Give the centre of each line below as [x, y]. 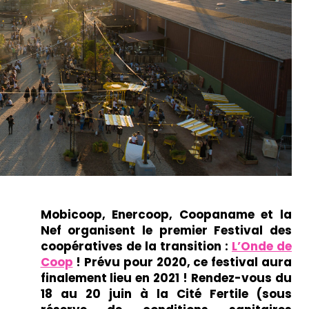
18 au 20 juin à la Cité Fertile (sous [166, 293]
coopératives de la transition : [136, 246]
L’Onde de [262, 246]
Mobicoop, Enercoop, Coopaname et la [166, 214]
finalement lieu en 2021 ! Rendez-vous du [166, 278]
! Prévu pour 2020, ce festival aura [182, 262]
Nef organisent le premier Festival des [166, 230]
